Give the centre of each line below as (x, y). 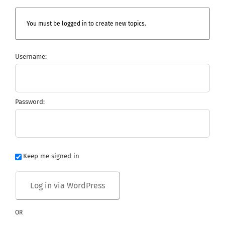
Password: (30, 101)
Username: (31, 56)
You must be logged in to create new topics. (86, 23)
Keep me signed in (51, 156)
